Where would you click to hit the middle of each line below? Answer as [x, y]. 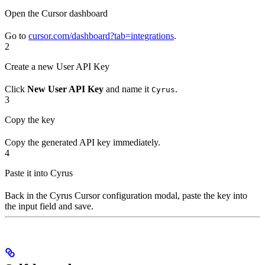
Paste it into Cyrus [39, 173]
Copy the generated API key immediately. [83, 143]
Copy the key [30, 120]
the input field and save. [49, 206]
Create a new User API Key [57, 67]
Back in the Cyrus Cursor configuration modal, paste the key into [126, 196]
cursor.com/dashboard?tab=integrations [101, 36]
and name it [127, 89]
